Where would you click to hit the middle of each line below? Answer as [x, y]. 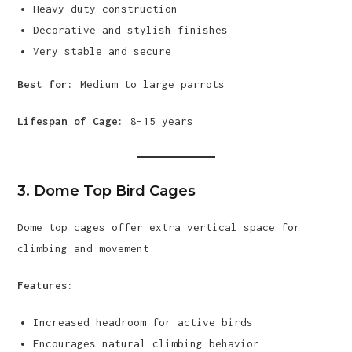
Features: [46, 285]
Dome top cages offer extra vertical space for [159, 227]
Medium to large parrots [150, 84]
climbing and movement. [87, 248]
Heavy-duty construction [106, 9]
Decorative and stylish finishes [131, 30]
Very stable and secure [103, 51]
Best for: [46, 84]
